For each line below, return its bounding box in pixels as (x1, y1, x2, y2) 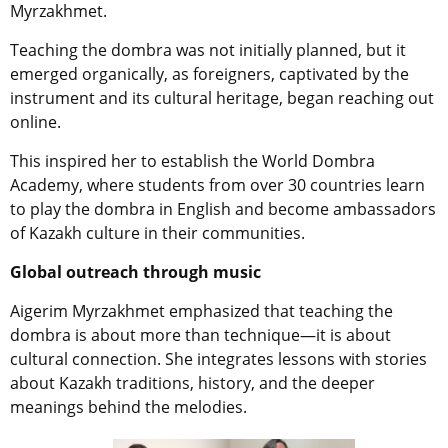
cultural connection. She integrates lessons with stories (10, 348, 427, 371)
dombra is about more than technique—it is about (10, 324, 391, 347)
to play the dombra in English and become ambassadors (10, 198, 436, 221)
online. (10, 111, 61, 134)
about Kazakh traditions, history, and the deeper (10, 372, 375, 395)
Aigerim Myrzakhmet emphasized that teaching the (10, 300, 393, 323)
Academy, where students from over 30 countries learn (10, 174, 425, 197)
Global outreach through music (10, 261, 261, 284)
